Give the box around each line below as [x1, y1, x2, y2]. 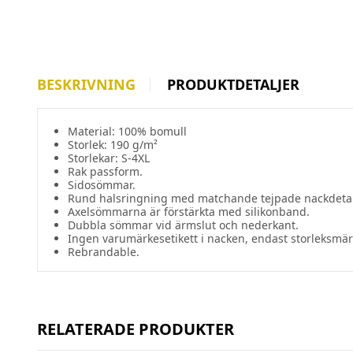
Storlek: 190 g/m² [68, 137, 158, 152]
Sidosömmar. [68, 177, 136, 192]
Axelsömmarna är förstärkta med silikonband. [68, 204, 310, 219]
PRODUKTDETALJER [167, 75, 300, 94]
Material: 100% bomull [68, 124, 187, 139]
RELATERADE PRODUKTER [37, 318, 234, 340]
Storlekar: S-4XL [68, 150, 150, 165]
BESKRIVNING [37, 75, 136, 94]
